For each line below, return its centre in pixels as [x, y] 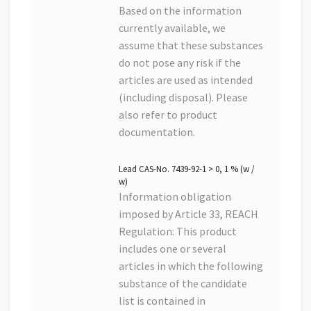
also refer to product [168, 115]
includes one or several [173, 249]
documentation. [157, 132]
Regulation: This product [178, 232]
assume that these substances [191, 45]
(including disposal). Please [183, 98]
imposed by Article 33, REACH [188, 214]
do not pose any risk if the [180, 63]
